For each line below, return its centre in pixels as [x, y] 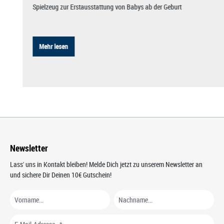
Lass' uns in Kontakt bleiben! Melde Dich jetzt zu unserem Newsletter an [106, 164]
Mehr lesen [53, 46]
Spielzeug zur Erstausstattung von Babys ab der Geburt [107, 6]
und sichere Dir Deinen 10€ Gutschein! [61, 175]
